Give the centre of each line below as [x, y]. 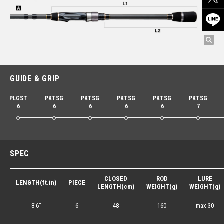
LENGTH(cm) [116, 187]
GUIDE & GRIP [35, 79]
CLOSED [116, 179]
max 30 [205, 206]
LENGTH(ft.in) [36, 183]
